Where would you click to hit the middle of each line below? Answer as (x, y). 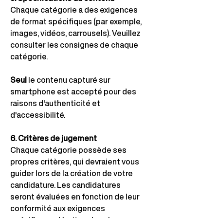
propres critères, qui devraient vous (75, 162)
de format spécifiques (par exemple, (77, 21)
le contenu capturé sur (70, 80)
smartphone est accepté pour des (74, 91)
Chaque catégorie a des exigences (75, 10)
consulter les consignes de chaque (75, 45)
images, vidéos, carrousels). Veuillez (76, 33)
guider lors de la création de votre (72, 173)
